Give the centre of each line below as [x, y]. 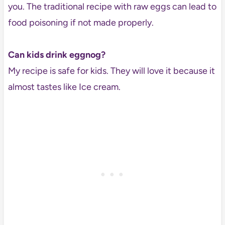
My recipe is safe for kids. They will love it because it [111, 71]
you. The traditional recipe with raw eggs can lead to [112, 7]
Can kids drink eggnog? [58, 55]
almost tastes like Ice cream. [64, 87]
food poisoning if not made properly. [81, 23]
